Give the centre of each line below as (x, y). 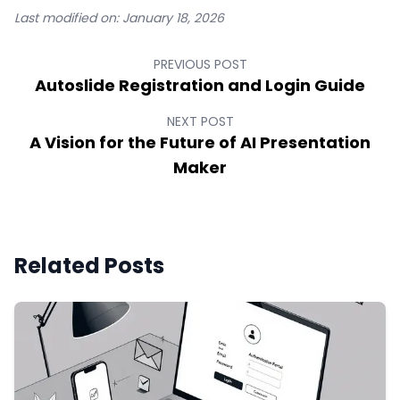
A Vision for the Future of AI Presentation (200, 143)
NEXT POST (200, 122)
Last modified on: (67, 18)
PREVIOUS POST (200, 65)
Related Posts (89, 266)
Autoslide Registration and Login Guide (200, 86)
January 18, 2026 (173, 18)
